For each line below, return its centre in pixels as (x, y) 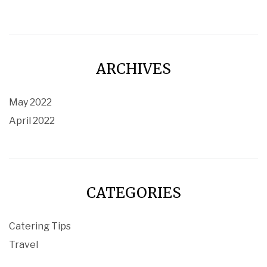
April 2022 (32, 121)
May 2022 (30, 103)
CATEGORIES (133, 193)
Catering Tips (40, 226)
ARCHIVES (133, 69)
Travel (24, 245)
